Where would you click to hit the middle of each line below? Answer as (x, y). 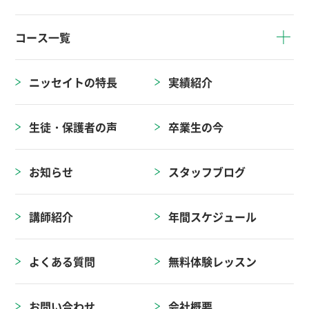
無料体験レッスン (212, 261)
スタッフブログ (207, 171)
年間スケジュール (212, 216)
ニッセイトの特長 (73, 82)
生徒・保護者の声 (73, 127)
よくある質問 (62, 261)
